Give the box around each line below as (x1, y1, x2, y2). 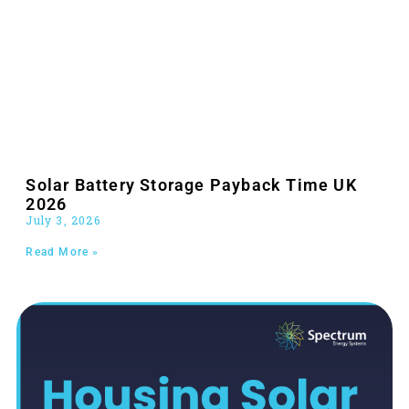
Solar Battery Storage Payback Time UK (26, 174, 357, 194)
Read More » (26, 245, 100, 258)
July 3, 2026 (26, 212, 100, 227)
